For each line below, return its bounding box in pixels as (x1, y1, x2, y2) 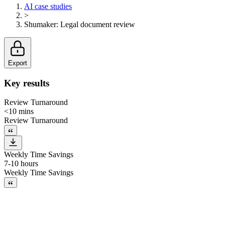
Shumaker (24, 20, 56, 29)
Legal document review (60, 20, 135, 29)
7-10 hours (4, 159, 38, 168)
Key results (4, 77, 49, 88)
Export (8, 59, 27, 67)
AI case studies (24, 2, 72, 11)
